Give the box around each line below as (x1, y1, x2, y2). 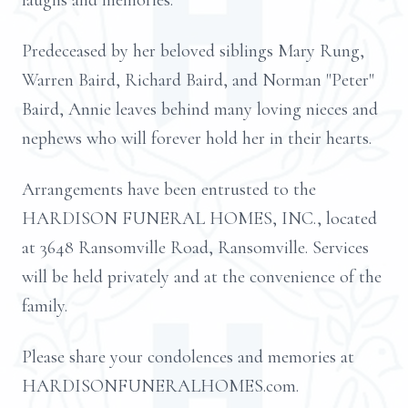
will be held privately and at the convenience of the (22, 266, 382, 288)
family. (22, 295, 67, 317)
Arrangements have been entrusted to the (22, 178, 316, 200)
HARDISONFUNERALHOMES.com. (22, 375, 299, 397)
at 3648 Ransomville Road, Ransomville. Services (22, 237, 369, 259)
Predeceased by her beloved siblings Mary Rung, (22, 40, 364, 62)
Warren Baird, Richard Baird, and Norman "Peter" (22, 69, 374, 91)
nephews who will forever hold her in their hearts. (22, 127, 372, 149)
